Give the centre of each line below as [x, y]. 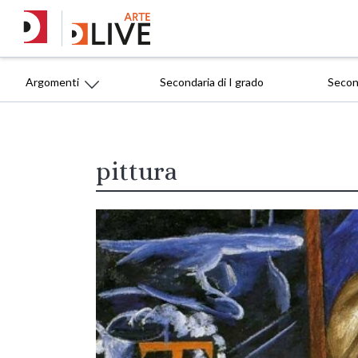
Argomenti [52, 82]
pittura [137, 171]
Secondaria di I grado [212, 82]
